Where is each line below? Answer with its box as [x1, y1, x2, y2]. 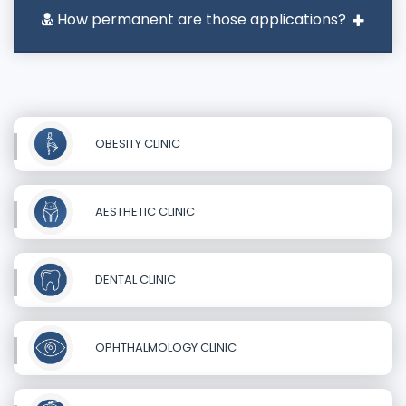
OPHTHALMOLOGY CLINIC [92, 338, 237, 356]
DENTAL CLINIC [92, 270, 176, 288]
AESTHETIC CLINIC [92, 202, 195, 220]
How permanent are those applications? [53, 8, 346, 30]
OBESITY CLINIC [92, 134, 180, 152]
